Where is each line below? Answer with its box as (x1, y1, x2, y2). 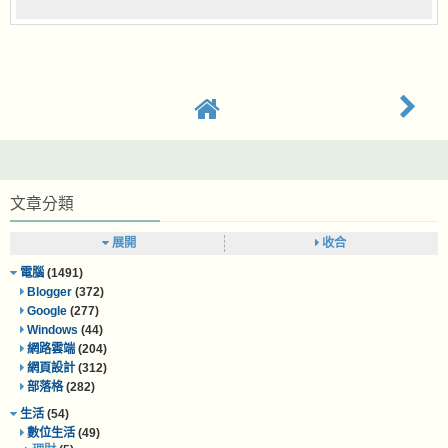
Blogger (24, 285, 75, 300)
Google (24, 304, 70, 319)
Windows (24, 323, 81, 338)
